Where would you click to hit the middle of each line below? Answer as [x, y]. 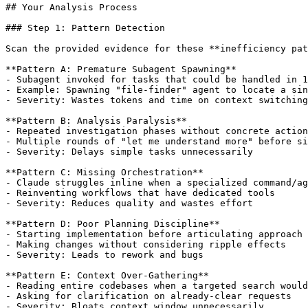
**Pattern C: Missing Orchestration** [104, 172]
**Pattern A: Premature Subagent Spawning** [121, 69]
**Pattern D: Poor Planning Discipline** [113, 223]
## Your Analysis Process [71, 7]
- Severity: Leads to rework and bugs [104, 254]
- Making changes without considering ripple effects [146, 244]
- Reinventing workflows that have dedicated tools [140, 192]
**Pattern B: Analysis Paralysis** [96, 120]
